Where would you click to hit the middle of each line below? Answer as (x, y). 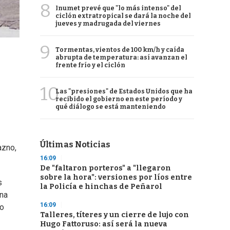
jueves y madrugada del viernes (108, 24)
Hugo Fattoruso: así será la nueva (104, 224)
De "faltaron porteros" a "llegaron (106, 168)
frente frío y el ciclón (90, 65)
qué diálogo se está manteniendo (111, 107)
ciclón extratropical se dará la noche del (123, 16)
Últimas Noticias (75, 145)
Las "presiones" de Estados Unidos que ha (124, 91)
